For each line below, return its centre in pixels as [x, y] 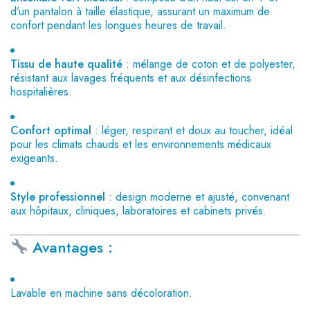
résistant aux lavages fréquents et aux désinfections [131, 78]
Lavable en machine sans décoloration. [101, 293]
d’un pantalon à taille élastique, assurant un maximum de [140, 11]
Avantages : [73, 247]
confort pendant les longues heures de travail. [118, 25]
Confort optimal [51, 130]
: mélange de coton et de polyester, [209, 64]
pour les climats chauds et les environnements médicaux [141, 144]
